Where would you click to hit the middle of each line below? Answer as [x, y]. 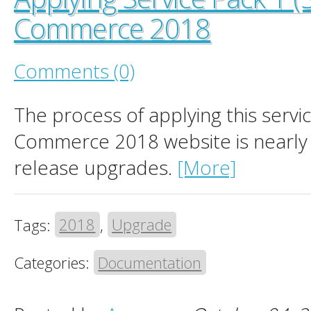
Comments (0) [74, 70]
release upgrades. [95, 168]
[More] [207, 168]
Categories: [54, 263]
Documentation [150, 263]
